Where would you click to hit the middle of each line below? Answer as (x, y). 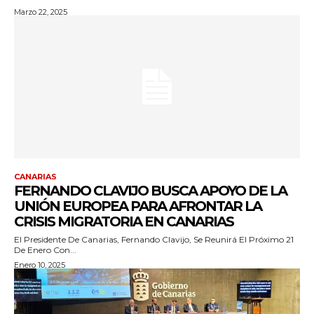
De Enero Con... (45, 250)
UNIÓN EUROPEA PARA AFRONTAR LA (138, 206)
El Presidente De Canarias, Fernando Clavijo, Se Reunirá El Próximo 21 (154, 239)
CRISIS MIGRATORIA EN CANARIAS (124, 221)
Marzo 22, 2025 (41, 12)
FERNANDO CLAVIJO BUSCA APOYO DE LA (150, 190)
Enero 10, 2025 (40, 265)
